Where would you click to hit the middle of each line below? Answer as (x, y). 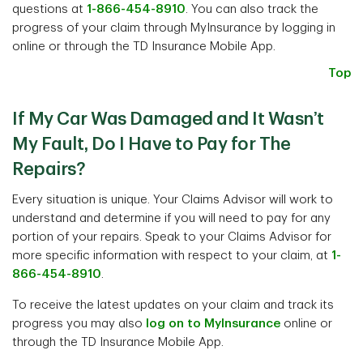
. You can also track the (252, 9)
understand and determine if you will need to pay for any (171, 218)
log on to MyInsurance (213, 324)
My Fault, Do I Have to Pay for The (151, 144)
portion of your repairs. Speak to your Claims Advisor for (172, 237)
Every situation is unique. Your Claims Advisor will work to (173, 200)
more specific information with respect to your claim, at (172, 256)
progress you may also (79, 324)
